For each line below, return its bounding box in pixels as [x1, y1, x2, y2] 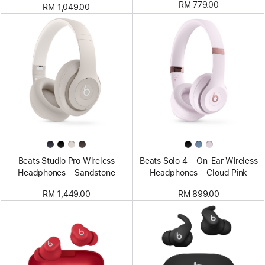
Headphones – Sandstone [18, 167, 115, 177]
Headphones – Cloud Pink [150, 167, 248, 177]
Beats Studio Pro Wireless [18, 156, 115, 166]
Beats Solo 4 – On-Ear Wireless [140, 156, 258, 166]
